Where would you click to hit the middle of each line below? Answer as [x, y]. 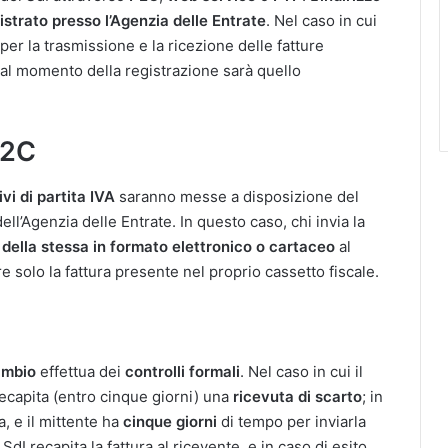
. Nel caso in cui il [301, 371]
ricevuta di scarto [297, 396]
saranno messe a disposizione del [237, 196]
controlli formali [182, 371]
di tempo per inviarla [291, 421]
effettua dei [80, 371]
